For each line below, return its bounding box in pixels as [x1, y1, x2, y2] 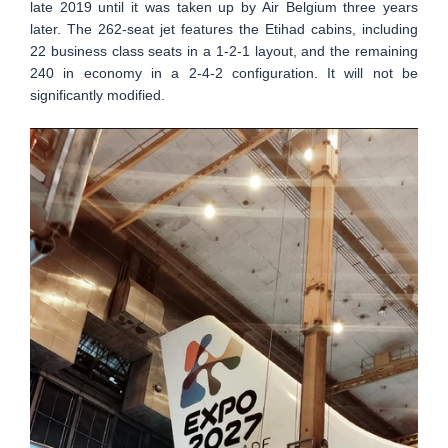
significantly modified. [30, 87, 165, 103]
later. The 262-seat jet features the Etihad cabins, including [30, 21, 418, 37]
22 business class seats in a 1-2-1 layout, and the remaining [30, 43, 418, 59]
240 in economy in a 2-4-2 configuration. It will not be [30, 65, 418, 81]
